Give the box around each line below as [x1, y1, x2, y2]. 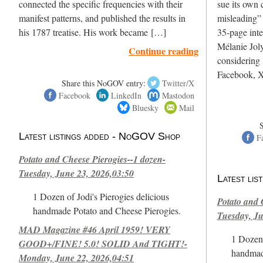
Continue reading [129, 43, 199, 58]
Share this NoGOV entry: [61, 77, 146, 89]
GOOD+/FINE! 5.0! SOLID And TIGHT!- [19, 237, 188, 250]
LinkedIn [110, 89, 141, 101]
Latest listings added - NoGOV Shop [19, 130, 181, 142]
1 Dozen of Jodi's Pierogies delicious [33, 190, 170, 203]
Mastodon [162, 89, 195, 101]
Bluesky [131, 102, 159, 113]
